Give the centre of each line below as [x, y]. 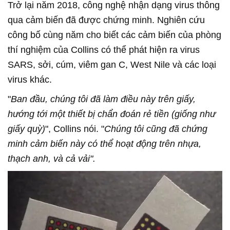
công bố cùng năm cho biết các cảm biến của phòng [114, 35]
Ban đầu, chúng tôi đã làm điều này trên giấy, [103, 99]
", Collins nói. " [75, 129]
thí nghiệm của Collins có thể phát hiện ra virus [104, 50]
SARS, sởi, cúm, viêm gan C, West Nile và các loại [112, 65]
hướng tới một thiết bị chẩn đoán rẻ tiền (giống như [112, 114]
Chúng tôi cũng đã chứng [156, 129]
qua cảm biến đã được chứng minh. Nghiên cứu [106, 20]
